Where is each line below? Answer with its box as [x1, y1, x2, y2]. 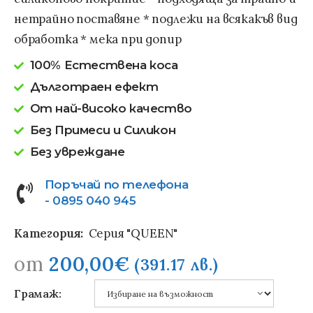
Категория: [14, 226, 84, 242]
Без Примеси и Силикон [29, 123, 176, 138]
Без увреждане [29, 145, 125, 159]
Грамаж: [14, 286, 61, 301]
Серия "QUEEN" [88, 226, 178, 242]
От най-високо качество [29, 101, 192, 116]
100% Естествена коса [29, 58, 178, 73]
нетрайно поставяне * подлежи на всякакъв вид [14, 11, 298, 27]
